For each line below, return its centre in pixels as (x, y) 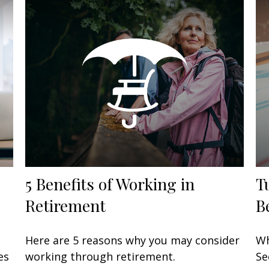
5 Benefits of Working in (110, 184)
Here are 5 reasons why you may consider (133, 240)
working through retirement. (101, 257)
